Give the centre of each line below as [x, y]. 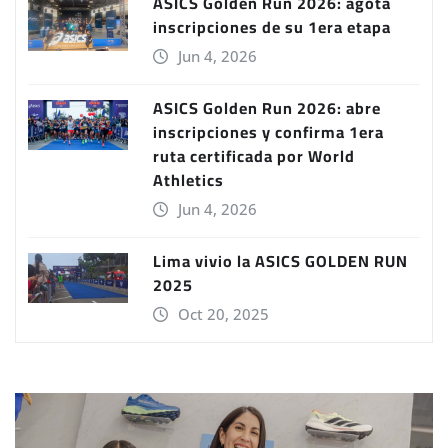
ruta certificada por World [254, 155]
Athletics [188, 179]
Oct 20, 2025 [223, 313]
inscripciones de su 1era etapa [272, 26]
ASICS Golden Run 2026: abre [267, 107]
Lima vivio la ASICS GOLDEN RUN [280, 260]
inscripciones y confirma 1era [268, 131]
